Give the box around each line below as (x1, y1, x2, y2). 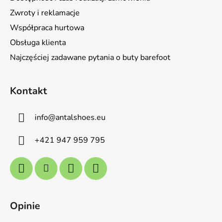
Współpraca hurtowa (10, 22, 84, 34)
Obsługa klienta (10, 37, 66, 49)
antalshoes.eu (55, 111, 106, 123)
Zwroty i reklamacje (10, 7, 80, 19)
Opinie (10, 199, 40, 213)
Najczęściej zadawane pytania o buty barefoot (10, 52, 170, 63)
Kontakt (10, 84, 47, 98)
